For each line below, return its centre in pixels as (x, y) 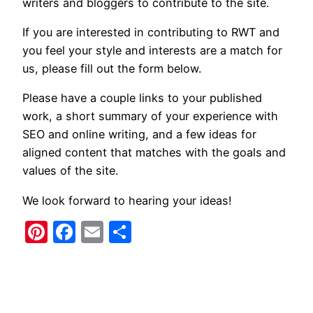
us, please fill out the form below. (112, 68)
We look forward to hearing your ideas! (127, 200)
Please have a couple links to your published (142, 98)
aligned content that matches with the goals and (154, 153)
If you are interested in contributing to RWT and (151, 32)
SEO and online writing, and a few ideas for (139, 134)
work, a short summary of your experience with (150, 116)
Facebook (128, 231)
